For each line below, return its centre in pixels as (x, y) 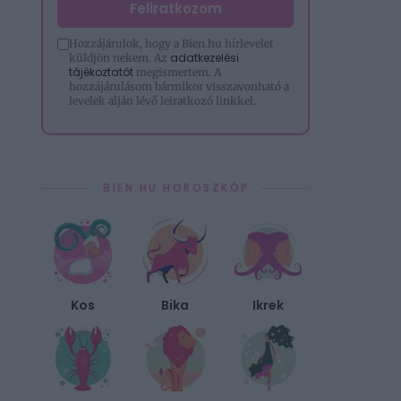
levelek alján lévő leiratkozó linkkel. (162, 101)
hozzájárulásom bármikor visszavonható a (179, 86)
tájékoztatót (101, 72)
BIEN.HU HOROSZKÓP (176, 188)
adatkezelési (205, 58)
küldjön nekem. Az (119, 58)
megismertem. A (177, 72)
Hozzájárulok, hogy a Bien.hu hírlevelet (171, 43)
